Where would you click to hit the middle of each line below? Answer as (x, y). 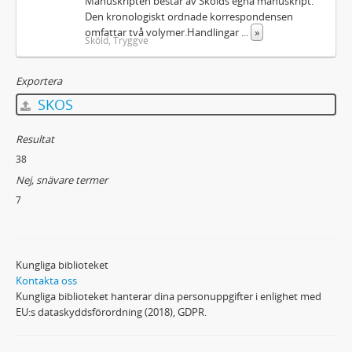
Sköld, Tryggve (117, 40)
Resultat (35, 139)
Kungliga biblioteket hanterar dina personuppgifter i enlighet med (169, 296)
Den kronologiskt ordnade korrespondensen (189, 16)
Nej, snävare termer (62, 180)
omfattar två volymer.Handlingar (163, 32)
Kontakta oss (46, 280)
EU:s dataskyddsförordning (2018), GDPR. (111, 312)
